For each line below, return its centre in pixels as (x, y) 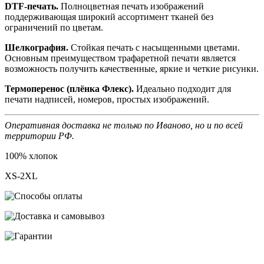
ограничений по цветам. (54, 27)
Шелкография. (38, 47)
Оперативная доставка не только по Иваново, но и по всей (124, 125)
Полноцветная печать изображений (131, 6)
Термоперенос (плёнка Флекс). (70, 89)
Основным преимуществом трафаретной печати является (120, 58)
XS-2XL (21, 176)
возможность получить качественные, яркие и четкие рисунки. (132, 69)
